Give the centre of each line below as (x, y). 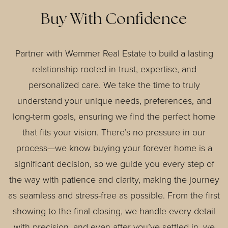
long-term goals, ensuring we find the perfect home (114, 117)
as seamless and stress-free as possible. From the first (114, 195)
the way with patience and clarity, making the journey (114, 180)
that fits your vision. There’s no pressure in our (114, 132)
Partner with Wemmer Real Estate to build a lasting (114, 53)
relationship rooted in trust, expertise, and (114, 69)
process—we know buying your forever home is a (114, 148)
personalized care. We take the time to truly (114, 85)
